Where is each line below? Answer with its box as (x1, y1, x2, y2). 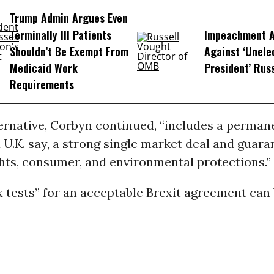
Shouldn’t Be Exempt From (9, 43, 128, 60)
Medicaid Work (9, 60, 78, 76)
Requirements (9, 76, 74, 93)
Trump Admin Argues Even (9, 10, 128, 26)
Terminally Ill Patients (9, 26, 111, 43)
